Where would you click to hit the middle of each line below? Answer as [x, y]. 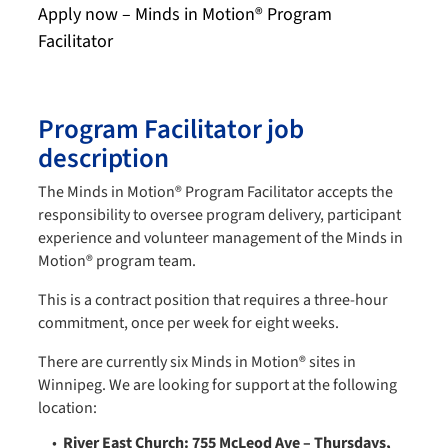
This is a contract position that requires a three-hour [213, 300]
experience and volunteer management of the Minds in [220, 238]
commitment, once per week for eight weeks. [188, 323]
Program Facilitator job [171, 130]
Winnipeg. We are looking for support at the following [217, 385]
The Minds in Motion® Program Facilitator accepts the [215, 192]
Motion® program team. [117, 261]
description [103, 159]
